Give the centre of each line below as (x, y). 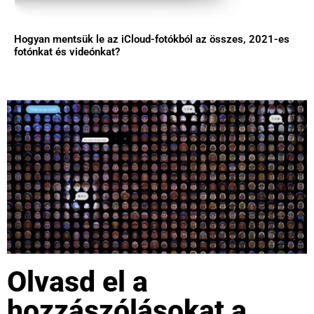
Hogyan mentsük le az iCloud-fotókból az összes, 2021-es (152, 39)
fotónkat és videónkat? (67, 52)
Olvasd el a (77, 281)
